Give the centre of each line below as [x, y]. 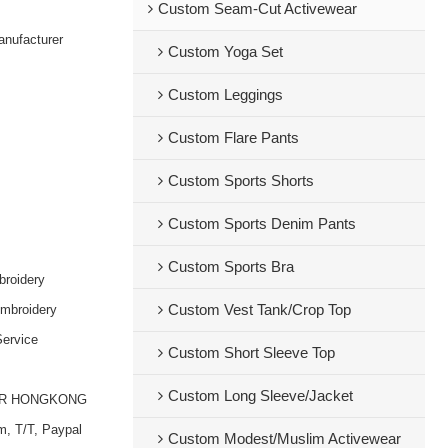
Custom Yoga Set [225, 51]
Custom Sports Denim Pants [261, 223]
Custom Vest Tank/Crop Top [259, 309]
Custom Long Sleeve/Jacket [260, 395]
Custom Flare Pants [233, 137]
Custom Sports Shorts [240, 180]
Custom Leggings [225, 94]
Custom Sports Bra [230, 266]
